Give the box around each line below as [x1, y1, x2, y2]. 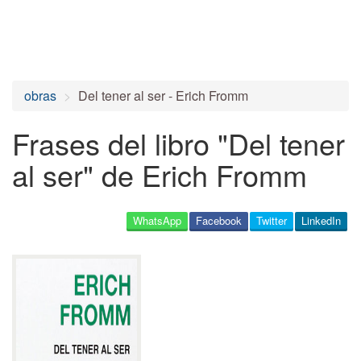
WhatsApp [133, 213, 181, 228]
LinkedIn [301, 213, 341, 228]
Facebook [196, 213, 242, 228]
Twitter [256, 213, 287, 228]
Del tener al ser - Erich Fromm [78, 86, 248, 105]
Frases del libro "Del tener [12, 122, 345, 164]
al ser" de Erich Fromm [12, 154, 307, 195]
